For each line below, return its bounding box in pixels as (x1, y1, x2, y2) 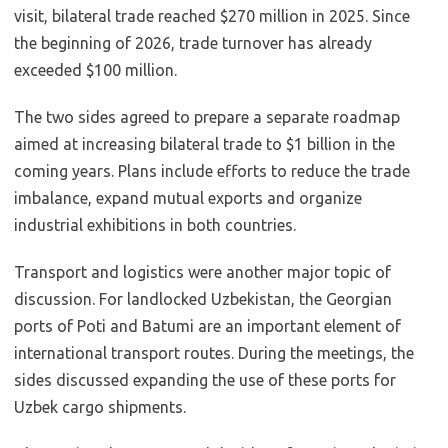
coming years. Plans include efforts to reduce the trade (14, 162, 410, 180)
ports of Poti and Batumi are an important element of (14, 317, 401, 335)
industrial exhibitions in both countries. (14, 216, 296, 234)
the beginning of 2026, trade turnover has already (14, 34, 372, 52)
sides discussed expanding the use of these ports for (14, 371, 396, 389)
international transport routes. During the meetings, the (14, 344, 414, 362)
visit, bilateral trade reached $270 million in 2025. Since (14, 7, 410, 25)
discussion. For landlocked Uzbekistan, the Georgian (14, 290, 392, 308)
